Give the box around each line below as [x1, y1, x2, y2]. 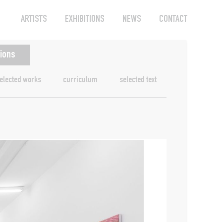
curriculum [63, 76, 98, 85]
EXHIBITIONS [65, 14, 105, 25]
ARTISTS [21, 14, 47, 25]
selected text [119, 76, 157, 85]
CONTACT [159, 14, 187, 25]
